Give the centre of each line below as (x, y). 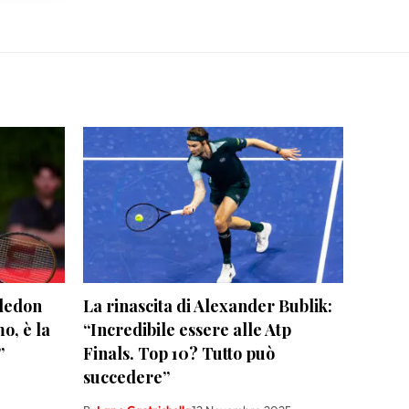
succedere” (126, 377)
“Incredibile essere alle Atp (187, 329)
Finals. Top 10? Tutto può (179, 353)
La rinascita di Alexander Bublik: (208, 305)
